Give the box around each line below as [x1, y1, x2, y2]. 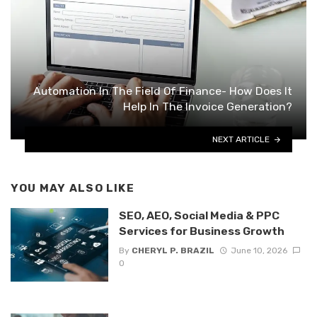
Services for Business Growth [118, 224, 284, 238]
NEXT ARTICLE [212, 134, 270, 144]
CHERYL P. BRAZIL [131, 245, 214, 255]
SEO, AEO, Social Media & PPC [118, 209, 279, 223]
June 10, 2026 [230, 245, 287, 255]
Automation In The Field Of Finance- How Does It [33, 83, 292, 98]
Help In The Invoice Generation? [123, 99, 292, 113]
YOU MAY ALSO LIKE [11, 181, 134, 195]
